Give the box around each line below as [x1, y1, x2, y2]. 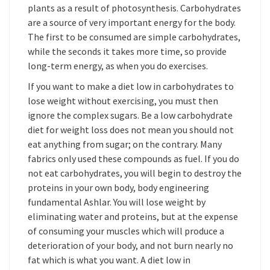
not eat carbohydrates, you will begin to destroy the [28, 167, 242, 179]
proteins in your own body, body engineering [28, 181, 209, 193]
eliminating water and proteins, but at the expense [28, 210, 238, 222]
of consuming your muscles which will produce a [28, 225, 224, 237]
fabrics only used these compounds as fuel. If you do [28, 152, 239, 165]
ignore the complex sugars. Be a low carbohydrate [28, 109, 233, 121]
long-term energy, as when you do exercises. [28, 60, 208, 72]
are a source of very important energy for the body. [28, 16, 236, 28]
